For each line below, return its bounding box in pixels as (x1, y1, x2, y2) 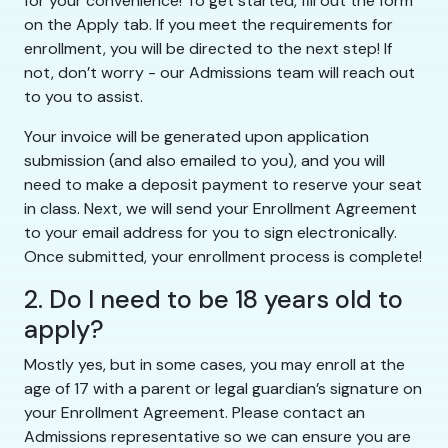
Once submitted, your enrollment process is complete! (24, 246, 422, 268)
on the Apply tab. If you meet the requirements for (24, 14, 393, 36)
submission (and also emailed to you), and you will (24, 150, 385, 172)
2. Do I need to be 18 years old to (24, 283, 403, 317)
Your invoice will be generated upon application (24, 126, 369, 148)
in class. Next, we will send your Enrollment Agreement (24, 198, 417, 220)
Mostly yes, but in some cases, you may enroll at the (24, 354, 405, 376)
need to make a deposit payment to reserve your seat (24, 174, 422, 196)
